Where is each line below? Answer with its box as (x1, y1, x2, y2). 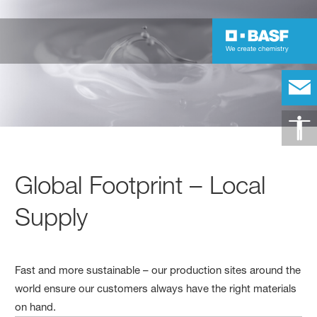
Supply (15, 202, 88, 233)
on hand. (15, 300, 57, 314)
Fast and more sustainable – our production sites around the (15, 263, 301, 277)
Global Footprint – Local (15, 170, 266, 201)
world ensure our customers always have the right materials (15, 282, 297, 296)
